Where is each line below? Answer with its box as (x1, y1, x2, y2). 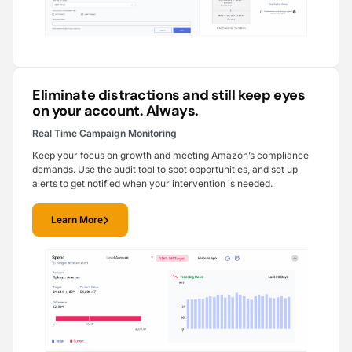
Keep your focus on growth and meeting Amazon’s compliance (32, 149, 309, 162)
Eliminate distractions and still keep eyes (32, 86, 306, 105)
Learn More (51, 214, 103, 226)
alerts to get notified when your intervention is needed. (32, 178, 273, 190)
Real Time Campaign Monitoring (32, 127, 177, 140)
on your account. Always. (32, 101, 199, 121)
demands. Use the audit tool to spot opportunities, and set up (32, 163, 298, 176)
